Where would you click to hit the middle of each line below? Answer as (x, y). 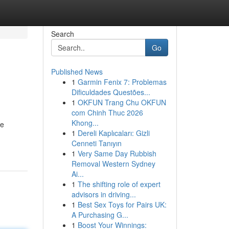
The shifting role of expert (119, 184)
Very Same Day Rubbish (117, 153)
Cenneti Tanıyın (96, 143)
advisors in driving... (104, 194)
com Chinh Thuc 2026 (107, 112)
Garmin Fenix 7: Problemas (122, 82)
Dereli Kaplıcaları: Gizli (113, 133)
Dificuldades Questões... (111, 92)
